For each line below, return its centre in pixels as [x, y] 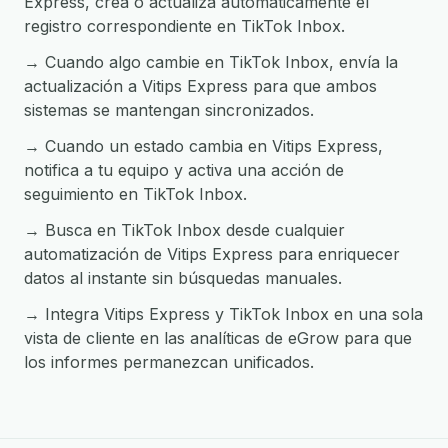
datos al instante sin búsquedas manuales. [183, 278]
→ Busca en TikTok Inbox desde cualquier [184, 230]
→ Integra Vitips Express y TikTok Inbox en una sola [223, 314]
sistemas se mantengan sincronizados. [169, 110]
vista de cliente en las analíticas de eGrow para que [218, 338]
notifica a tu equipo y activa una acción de [184, 170]
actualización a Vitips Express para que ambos [200, 86]
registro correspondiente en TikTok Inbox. [184, 26]
